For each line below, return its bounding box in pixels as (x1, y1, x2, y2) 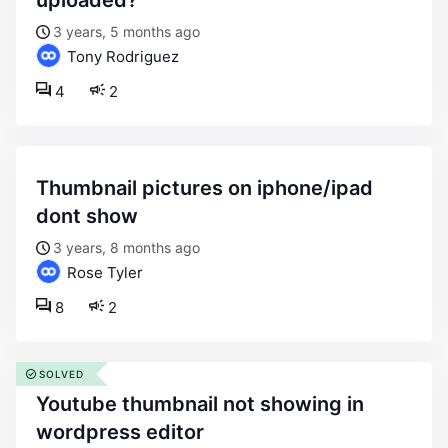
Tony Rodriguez (63, 47, 179, 66)
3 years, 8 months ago (53, 239, 200, 256)
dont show (36, 204, 138, 228)
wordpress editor (36, 420, 204, 444)
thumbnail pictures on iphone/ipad (36, 176, 49, 200)
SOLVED (39, 368, 84, 380)
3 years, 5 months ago (53, 23, 200, 40)
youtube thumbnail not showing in (36, 392, 48, 416)
